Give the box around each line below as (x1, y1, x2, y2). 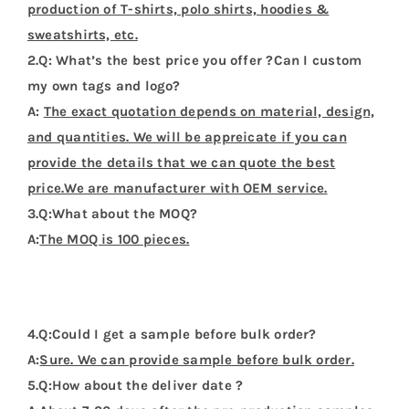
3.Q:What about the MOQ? (26, 205, 198, 223)
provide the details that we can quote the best (26, 154, 336, 172)
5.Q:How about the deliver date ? (26, 377, 244, 394)
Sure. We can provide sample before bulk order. (39, 351, 354, 369)
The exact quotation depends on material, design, (43, 103, 375, 121)
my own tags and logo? (26, 78, 181, 95)
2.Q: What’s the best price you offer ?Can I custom (26, 52, 362, 69)
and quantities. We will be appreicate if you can (26, 129, 347, 146)
